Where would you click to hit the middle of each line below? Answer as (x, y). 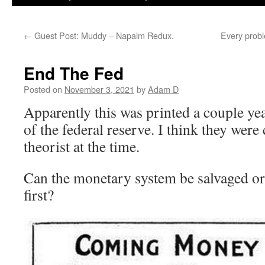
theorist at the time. (82, 146)
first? (39, 195)
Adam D (163, 89)
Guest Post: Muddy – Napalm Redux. (103, 35)
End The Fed (74, 73)
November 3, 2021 (99, 89)
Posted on (43, 89)
